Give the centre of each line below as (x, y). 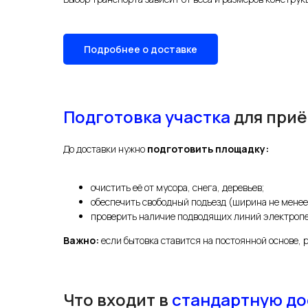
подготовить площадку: (208, 148)
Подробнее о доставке (141, 49)
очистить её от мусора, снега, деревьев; (177, 187)
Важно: (81, 240)
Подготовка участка (147, 116)
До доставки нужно (105, 148)
